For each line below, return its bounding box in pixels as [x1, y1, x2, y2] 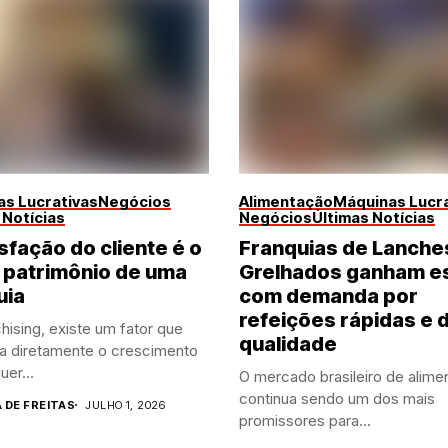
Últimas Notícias [312, 207, 435, 227]
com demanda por [239, 283, 418, 308]
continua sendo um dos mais [239, 388, 435, 408]
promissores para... [239, 410, 371, 430]
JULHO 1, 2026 [85, 397, 166, 412]
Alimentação [239, 191, 333, 211]
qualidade [239, 331, 337, 356]
